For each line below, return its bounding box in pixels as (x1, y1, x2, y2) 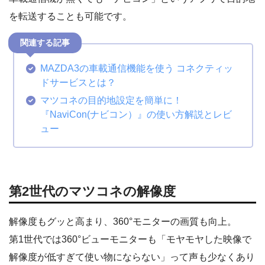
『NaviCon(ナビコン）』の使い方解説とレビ (40, 109, 232, 120)
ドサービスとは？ (40, 77, 116, 88)
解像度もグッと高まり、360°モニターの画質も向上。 (9, 216, 237, 227)
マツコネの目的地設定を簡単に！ (40, 95, 182, 106)
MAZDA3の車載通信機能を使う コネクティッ (40, 63, 233, 73)
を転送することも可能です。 (9, 11, 132, 22)
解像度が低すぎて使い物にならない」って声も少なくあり (9, 251, 255, 262)
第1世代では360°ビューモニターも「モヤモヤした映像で (9, 234, 251, 244)
